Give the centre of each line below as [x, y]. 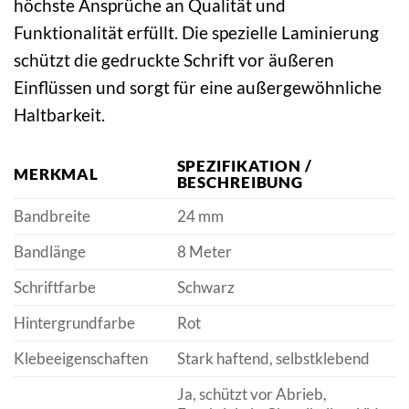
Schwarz [205, 288]
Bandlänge [50, 252]
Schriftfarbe [55, 288]
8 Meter [204, 252]
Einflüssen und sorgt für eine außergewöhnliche [198, 87]
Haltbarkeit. [59, 114]
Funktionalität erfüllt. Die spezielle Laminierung [196, 32]
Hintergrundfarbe [74, 323]
